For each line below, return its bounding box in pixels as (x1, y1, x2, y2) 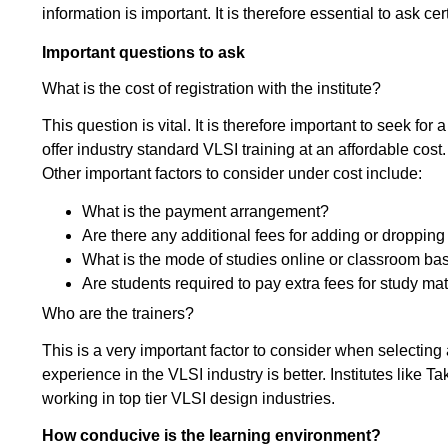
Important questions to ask (42, 43, 245, 61)
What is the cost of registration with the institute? (42, 79, 381, 97)
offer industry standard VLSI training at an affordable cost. (42, 140, 446, 158)
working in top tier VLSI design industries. (42, 390, 335, 408)
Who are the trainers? (42, 305, 194, 323)
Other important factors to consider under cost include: (42, 164, 422, 182)
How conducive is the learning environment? (42, 426, 381, 444)
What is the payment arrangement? (82, 203, 329, 221)
